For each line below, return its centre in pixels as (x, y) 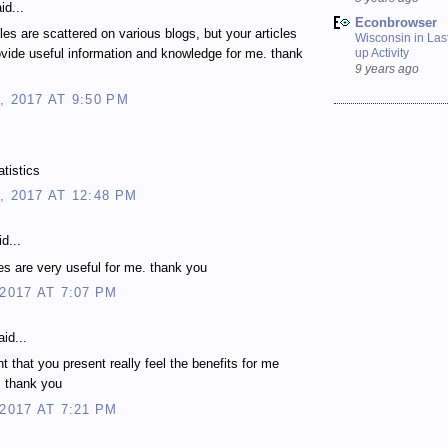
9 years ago (387, 68)
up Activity (382, 52)
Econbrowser (396, 22)
